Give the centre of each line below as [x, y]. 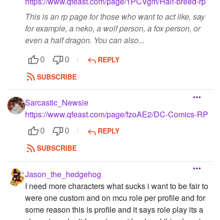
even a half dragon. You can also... [85, 40]
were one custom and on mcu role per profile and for [115, 197]
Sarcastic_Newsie [57, 103]
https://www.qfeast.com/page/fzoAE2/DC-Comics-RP [117, 114]
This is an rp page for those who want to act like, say [115, 17]
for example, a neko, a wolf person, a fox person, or [113, 28]
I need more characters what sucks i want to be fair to [117, 186]
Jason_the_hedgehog [63, 174]
